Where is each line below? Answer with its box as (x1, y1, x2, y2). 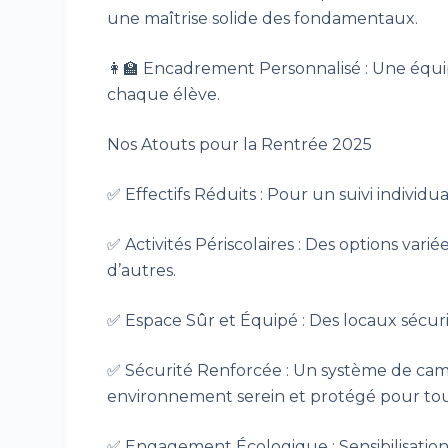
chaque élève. (107, 85, 221, 105)
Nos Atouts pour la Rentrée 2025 (107, 135, 373, 155)
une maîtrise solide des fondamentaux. (107, 9, 419, 29)
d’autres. (107, 261, 177, 281)
